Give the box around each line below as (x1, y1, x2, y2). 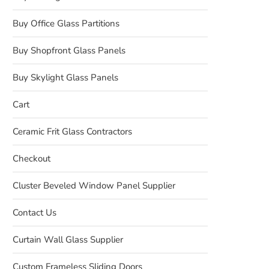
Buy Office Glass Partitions (13, 17, 119, 29)
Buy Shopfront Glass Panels (13, 44, 125, 56)
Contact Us (13, 207, 56, 219)
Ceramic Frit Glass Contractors (13, 125, 132, 138)
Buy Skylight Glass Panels (13, 71, 118, 83)
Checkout (13, 153, 50, 165)
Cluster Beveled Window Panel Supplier (13, 180, 175, 192)
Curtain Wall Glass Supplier (13, 234, 123, 246)
